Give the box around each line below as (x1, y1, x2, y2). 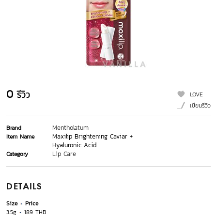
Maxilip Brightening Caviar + (52, 132, 133, 141)
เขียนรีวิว (189, 101, 211, 110)
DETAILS (6, 183, 42, 192)
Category (6, 150, 29, 159)
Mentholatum (52, 123, 89, 133)
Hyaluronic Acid (52, 140, 97, 150)
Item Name (6, 132, 35, 141)
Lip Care (52, 149, 77, 159)
